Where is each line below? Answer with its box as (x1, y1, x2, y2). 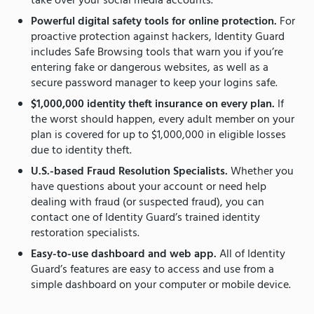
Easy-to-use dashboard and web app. (31, 245, 219, 264)
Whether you (231, 163, 294, 182)
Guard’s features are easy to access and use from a (31, 261, 274, 280)
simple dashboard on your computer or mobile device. (31, 276, 291, 295)
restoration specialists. (31, 224, 139, 243)
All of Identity (219, 245, 285, 264)
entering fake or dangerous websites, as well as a (31, 59, 268, 78)
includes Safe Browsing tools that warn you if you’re (31, 43, 283, 62)
